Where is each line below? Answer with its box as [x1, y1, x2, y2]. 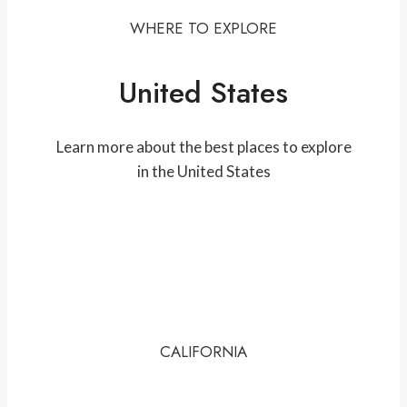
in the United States [136, 161, 271, 181]
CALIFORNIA [160, 340, 247, 362]
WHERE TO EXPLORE [130, 16, 277, 39]
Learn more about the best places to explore [55, 136, 352, 156]
